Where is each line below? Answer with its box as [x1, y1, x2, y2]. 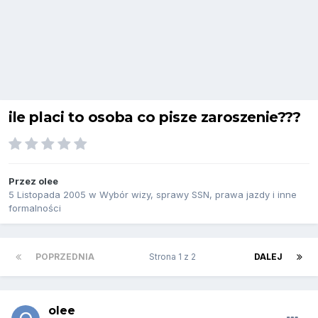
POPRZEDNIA [35, 251, 94, 263]
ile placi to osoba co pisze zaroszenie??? [9, 109, 301, 126]
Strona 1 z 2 [148, 251, 200, 263]
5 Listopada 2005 [9, 189, 86, 201]
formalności [9, 202, 61, 214]
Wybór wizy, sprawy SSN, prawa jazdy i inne [99, 189, 297, 201]
